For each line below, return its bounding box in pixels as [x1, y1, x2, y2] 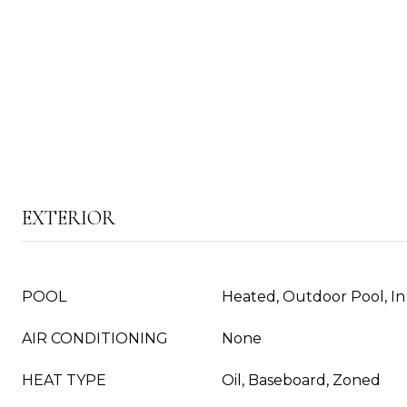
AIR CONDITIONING [22, 330, 168, 347]
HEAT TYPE [22, 372, 106, 389]
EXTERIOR [22, 206, 115, 230]
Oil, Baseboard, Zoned [222, 372, 381, 389]
